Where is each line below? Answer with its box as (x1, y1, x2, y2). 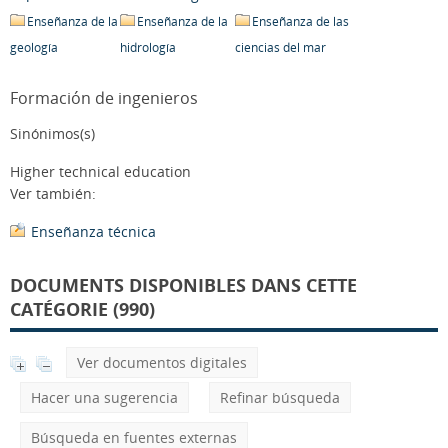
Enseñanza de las (252, 13, 349, 30)
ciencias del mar (235, 39, 326, 56)
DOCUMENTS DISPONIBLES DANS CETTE (10, 273, 357, 297)
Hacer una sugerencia (31, 388, 178, 407)
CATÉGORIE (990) (10, 297, 155, 321)
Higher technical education (10, 162, 191, 181)
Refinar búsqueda (220, 388, 340, 407)
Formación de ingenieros (10, 87, 198, 109)
